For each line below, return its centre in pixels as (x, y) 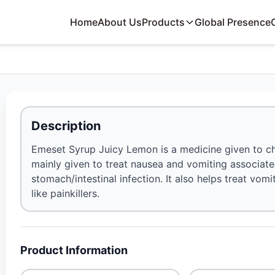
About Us (120, 22)
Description (66, 126)
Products (164, 22)
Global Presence (233, 22)
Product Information (74, 250)
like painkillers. (66, 193)
